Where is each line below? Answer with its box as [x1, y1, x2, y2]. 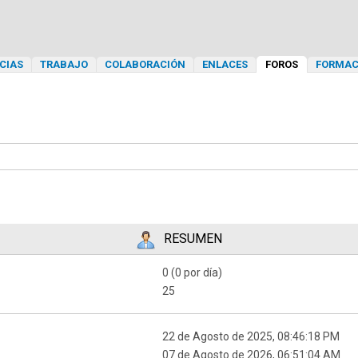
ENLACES [202, 58, 248, 70]
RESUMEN [163, 231, 222, 247]
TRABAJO [40, 58, 88, 70]
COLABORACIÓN [105, 58, 185, 70]
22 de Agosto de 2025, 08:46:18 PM [162, 330, 340, 343]
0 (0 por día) [162, 266, 223, 279]
